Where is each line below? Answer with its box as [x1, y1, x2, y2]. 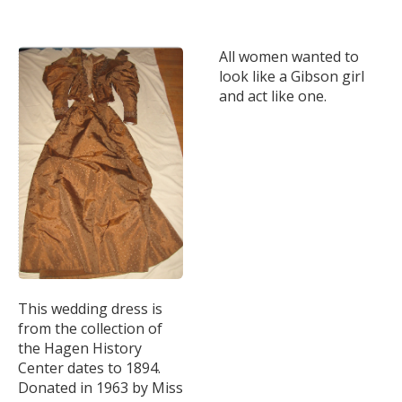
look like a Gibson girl [219, 66, 364, 86]
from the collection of [18, 318, 162, 338]
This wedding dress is [18, 298, 162, 319]
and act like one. [219, 85, 330, 106]
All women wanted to [219, 46, 359, 66]
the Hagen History [18, 337, 142, 358]
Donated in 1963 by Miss [18, 377, 183, 398]
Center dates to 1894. [18, 357, 161, 378]
